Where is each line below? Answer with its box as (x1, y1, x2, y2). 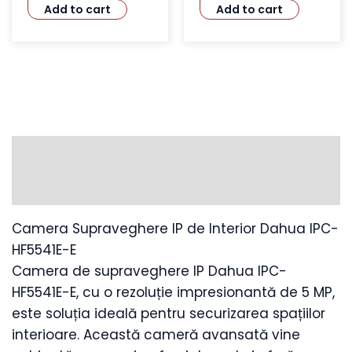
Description (12, 143, 91, 163)
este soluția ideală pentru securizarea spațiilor (12, 304, 325, 323)
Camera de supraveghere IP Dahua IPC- (12, 262, 287, 280)
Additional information (12, 178, 168, 197)
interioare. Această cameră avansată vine (12, 325, 300, 344)
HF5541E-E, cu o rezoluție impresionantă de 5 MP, (12, 283, 335, 302)
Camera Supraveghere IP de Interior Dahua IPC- (12, 219, 339, 238)
